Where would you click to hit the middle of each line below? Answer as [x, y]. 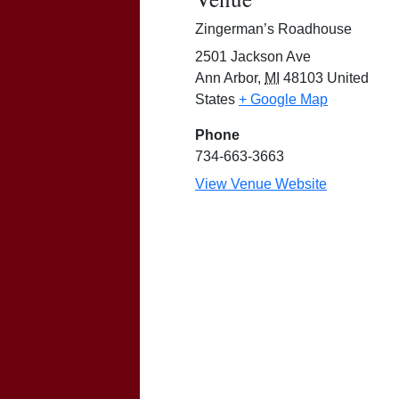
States [215, 99]
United [348, 77]
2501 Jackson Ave [253, 56]
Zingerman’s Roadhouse [273, 28]
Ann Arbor [226, 77]
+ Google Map [283, 99]
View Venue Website [261, 183]
